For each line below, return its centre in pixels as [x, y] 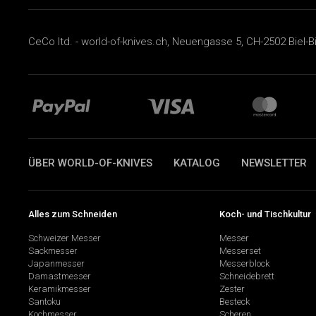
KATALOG [197, 163]
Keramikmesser [60, 289]
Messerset [240, 251]
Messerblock [244, 264]
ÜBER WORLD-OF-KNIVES [90, 163]
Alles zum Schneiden [73, 214]
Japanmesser [56, 264]
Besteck [234, 302]
